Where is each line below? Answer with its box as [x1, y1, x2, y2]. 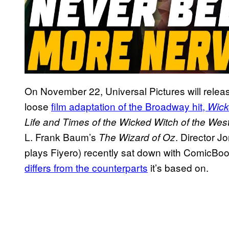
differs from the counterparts [25, 161, 148, 175]
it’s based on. [148, 161, 209, 175]
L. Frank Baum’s [25, 130, 99, 144]
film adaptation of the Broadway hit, [51, 99, 208, 113]
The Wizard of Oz [99, 130, 175, 144]
